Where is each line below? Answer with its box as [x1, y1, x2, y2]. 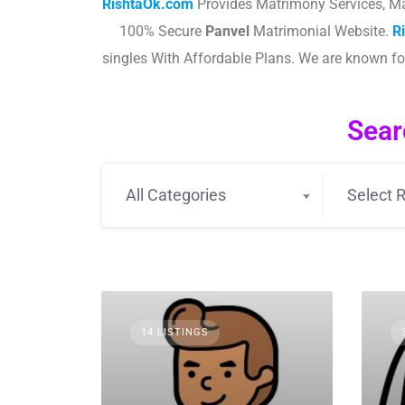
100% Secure [119, 23, 205, 40]
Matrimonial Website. [250, 23, 392, 40]
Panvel [205, 23, 250, 40]
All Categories [126, 185, 226, 204]
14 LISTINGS [141, 326, 209, 338]
